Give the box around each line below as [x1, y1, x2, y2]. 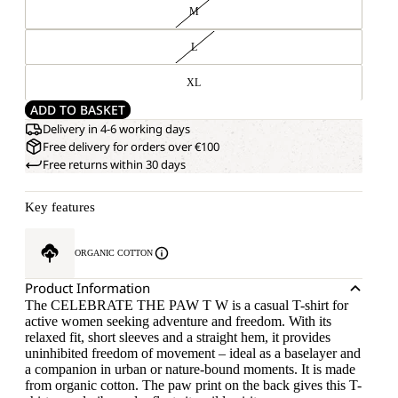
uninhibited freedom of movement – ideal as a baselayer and [25, 346, 361, 361]
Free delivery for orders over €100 [43, 139, 219, 155]
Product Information [25, 279, 150, 297]
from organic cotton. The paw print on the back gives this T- [25, 378, 362, 393]
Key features [25, 200, 95, 214]
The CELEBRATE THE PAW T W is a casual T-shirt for [25, 298, 348, 313]
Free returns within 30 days [43, 156, 186, 172]
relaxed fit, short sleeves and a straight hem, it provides [25, 330, 330, 345]
